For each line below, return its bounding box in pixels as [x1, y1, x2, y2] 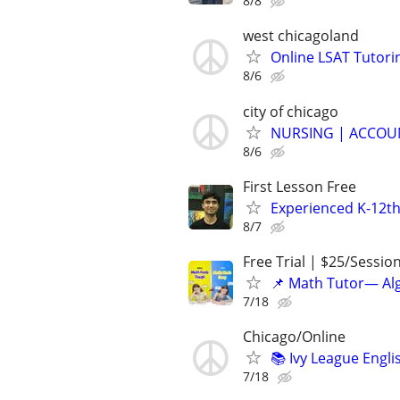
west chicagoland [243, 26, 359, 46]
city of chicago [243, 101, 338, 121]
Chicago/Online [243, 327, 346, 347]
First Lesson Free [243, 176, 356, 196]
